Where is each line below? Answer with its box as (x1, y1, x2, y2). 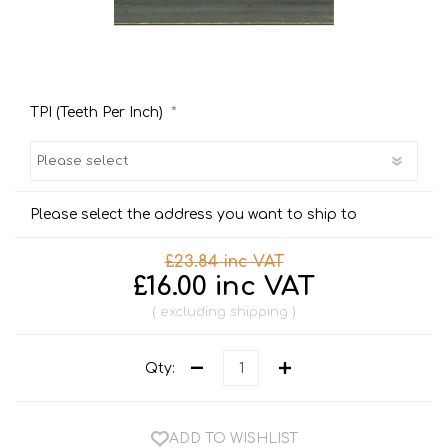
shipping (230, 305, 288, 320)
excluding (156, 305, 230, 320)
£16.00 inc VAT (133, 272, 315, 302)
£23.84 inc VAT (164, 253, 284, 272)
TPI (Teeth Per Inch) (30, 104, 167, 120)
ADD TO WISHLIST (168, 430, 298, 446)
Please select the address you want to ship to (30, 206, 357, 222)
